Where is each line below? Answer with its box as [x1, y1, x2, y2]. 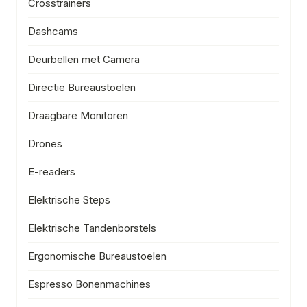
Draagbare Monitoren [28, 108, 128, 122]
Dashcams [28, 24, 78, 38]
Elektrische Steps [28, 193, 110, 206]
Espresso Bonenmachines [28, 277, 151, 291]
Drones [28, 136, 62, 150]
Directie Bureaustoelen [28, 80, 136, 94]
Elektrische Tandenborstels [28, 221, 156, 234]
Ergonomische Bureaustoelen [28, 249, 167, 262]
